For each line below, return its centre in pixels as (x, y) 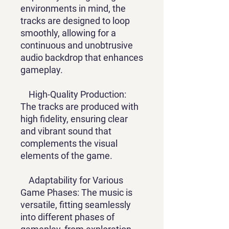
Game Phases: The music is (76, 193)
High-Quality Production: (73, 95)
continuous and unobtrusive (77, 45)
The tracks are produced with (79, 107)
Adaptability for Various (72, 180)
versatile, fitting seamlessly (76, 205)
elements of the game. (66, 156)
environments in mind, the (73, 9)
